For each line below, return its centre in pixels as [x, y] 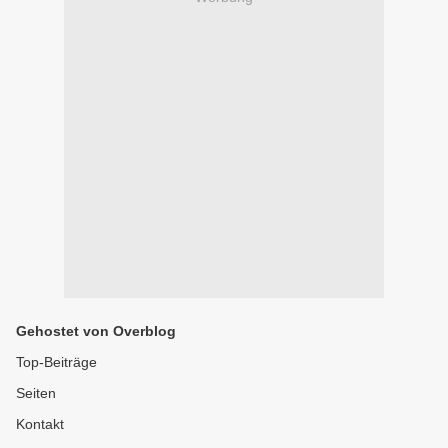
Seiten [36, 393]
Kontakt [40, 424]
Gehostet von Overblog [96, 331]
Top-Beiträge [56, 362]
